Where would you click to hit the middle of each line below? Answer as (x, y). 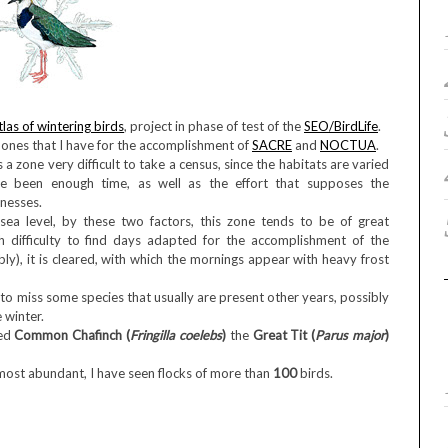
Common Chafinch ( (72, 335)
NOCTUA (348, 145)
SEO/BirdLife (341, 126)
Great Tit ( (284, 335)
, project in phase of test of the (214, 126)
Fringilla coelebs (176, 335)
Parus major (350, 335)
